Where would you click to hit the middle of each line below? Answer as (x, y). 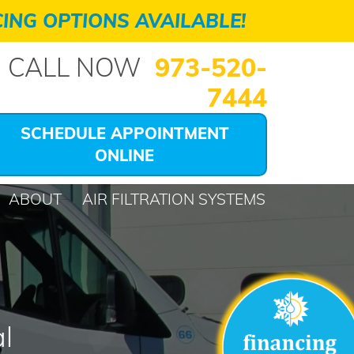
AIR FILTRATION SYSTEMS (174, 199)
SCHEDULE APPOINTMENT (124, 133)
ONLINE (125, 155)
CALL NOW (78, 67)
